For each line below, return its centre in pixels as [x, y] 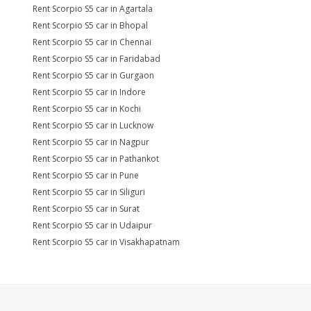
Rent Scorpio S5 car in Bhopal [90, 25]
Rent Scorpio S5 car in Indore [89, 92]
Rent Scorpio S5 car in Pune [86, 175]
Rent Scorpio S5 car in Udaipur [92, 225]
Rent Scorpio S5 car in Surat [86, 209]
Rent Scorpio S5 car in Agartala [93, 9]
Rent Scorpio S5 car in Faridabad [96, 59]
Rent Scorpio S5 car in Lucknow [93, 125]
